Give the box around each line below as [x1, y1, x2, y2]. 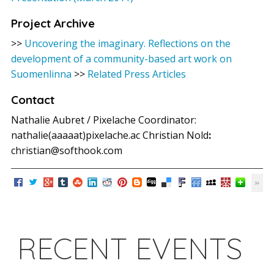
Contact [11, 92, 54, 107]
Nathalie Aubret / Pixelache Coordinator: [11, 113, 196, 127]
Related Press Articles [87, 67, 186, 81]
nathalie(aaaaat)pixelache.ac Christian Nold [11, 128, 209, 142]
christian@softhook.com [11, 143, 122, 157]
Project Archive [11, 15, 95, 31]
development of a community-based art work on [11, 51, 232, 65]
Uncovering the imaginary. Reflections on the [24, 36, 231, 50]
